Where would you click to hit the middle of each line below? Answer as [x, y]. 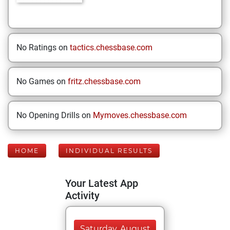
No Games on [42, 81]
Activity [82, 196]
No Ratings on [43, 47]
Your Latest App [102, 183]
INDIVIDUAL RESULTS [109, 151]
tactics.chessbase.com [111, 47]
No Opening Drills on [55, 115]
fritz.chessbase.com [104, 81]
